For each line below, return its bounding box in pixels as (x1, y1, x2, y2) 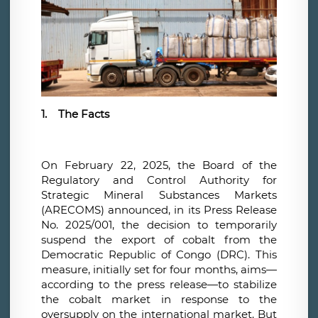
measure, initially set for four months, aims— (41, 263, 277, 277)
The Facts (58, 107, 109, 121)
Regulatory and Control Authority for (41, 173, 277, 187)
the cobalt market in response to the (41, 292, 277, 307)
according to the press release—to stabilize (41, 278, 277, 292)
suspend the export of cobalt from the (41, 233, 277, 247)
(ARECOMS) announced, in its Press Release (41, 203, 277, 217)
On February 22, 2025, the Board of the (41, 158, 277, 172)
